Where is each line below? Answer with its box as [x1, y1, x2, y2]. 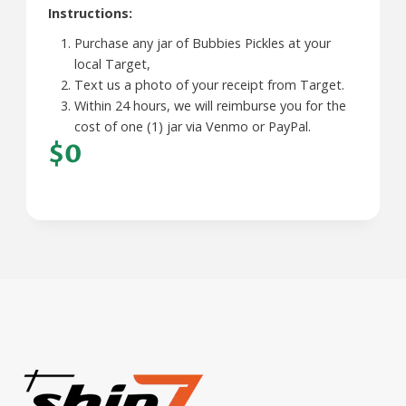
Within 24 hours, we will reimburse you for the [73, 97, 346, 115]
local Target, [73, 55, 150, 73]
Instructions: [48, 5, 132, 23]
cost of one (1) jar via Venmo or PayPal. [73, 118, 311, 136]
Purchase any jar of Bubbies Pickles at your [73, 34, 331, 53]
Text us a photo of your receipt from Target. [73, 76, 344, 94]
